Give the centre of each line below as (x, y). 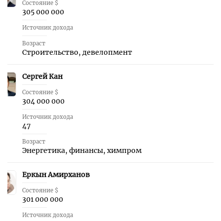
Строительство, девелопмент (77, 52)
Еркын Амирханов (56, 175)
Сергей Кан (42, 76)
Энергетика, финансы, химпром (82, 150)
